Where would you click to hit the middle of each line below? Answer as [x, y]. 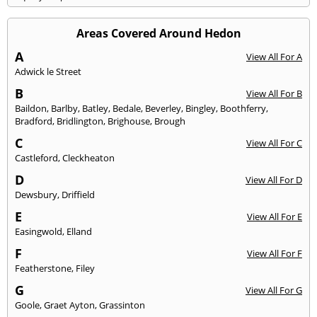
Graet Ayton [69, 305]
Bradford [34, 121]
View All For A [274, 57]
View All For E [275, 217]
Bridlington [80, 121]
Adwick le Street [48, 72]
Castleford [36, 158]
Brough [170, 121]
